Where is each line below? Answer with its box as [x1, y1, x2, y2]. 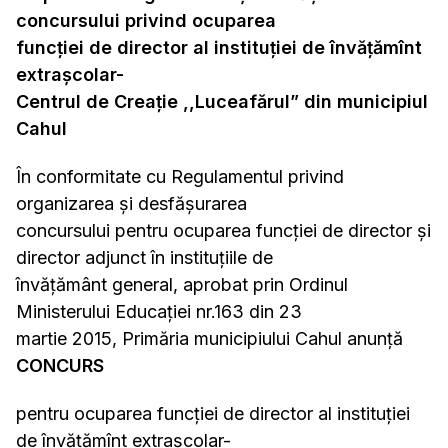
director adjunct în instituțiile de [16, 247, 273, 268]
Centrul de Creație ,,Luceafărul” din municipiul [16, 91, 428, 112]
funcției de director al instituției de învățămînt [16, 37, 422, 58]
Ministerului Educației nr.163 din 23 [16, 301, 302, 322]
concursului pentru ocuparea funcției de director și [16, 220, 431, 241]
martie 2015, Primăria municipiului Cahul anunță [16, 328, 403, 349]
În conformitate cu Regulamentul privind [16, 166, 344, 187]
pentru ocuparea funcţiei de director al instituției [16, 403, 410, 424]
